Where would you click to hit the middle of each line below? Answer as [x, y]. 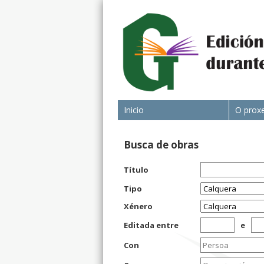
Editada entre [151, 225]
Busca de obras [161, 145]
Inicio [133, 110]
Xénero [138, 206]
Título [136, 170]
